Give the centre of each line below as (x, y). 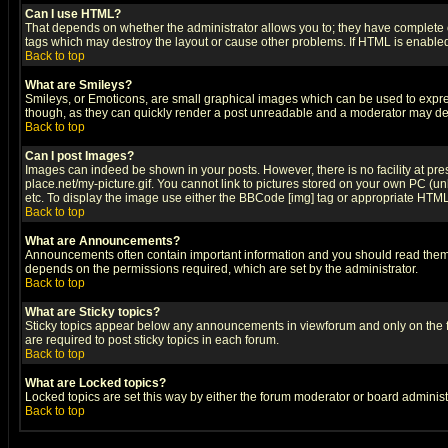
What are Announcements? (102, 241)
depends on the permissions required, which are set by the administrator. (221, 269)
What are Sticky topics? (92, 312)
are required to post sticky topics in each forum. (152, 340)
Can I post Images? (79, 156)
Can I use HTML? (73, 14)
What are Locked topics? (95, 383)
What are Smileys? (78, 85)
